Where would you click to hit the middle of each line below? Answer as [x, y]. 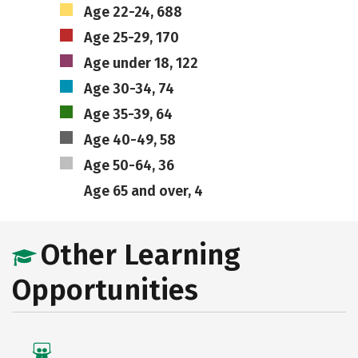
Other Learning [141, 255]
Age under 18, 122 [141, 63]
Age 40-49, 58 [129, 140]
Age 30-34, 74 [129, 89]
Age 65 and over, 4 [143, 191]
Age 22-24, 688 [133, 12]
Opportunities [105, 290]
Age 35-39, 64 [128, 114]
